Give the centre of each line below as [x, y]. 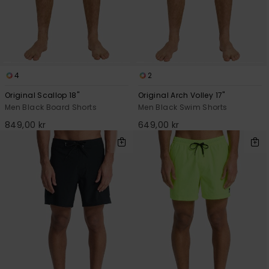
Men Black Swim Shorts [183, 107]
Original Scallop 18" [42, 95]
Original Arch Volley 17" [182, 95]
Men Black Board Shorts [51, 107]
